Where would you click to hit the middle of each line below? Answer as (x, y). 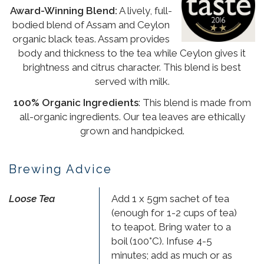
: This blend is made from (194, 102)
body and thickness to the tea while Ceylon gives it (132, 53)
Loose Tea (32, 198)
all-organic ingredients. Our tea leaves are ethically (132, 116)
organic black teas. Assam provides (91, 39)
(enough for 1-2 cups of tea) (174, 212)
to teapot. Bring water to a (171, 227)
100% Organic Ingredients (76, 102)
